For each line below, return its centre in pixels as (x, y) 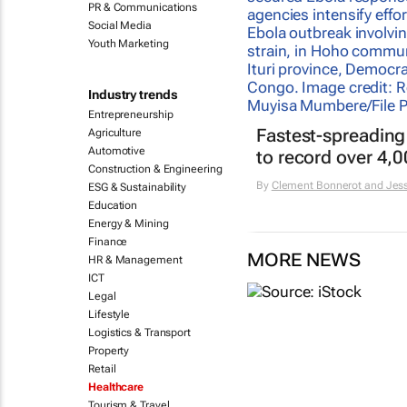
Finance (108, 242)
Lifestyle (109, 314)
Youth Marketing (129, 44)
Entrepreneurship (131, 114)
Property (109, 351)
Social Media (120, 25)
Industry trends (133, 94)
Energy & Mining (129, 223)
